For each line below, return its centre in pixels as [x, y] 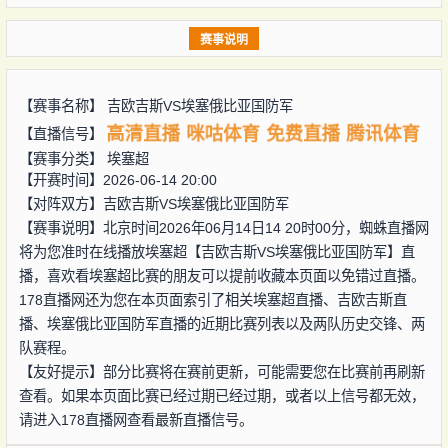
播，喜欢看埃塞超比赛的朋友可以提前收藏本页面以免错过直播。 [221, 275]
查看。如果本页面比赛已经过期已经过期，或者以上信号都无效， [221, 395]
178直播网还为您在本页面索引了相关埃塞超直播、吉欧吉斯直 [212, 299]
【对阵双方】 [60, 203]
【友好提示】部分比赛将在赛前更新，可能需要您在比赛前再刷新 [221, 371]
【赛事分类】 [62, 158]
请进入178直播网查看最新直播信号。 [135, 419]
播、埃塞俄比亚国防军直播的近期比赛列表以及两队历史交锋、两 [221, 323]
